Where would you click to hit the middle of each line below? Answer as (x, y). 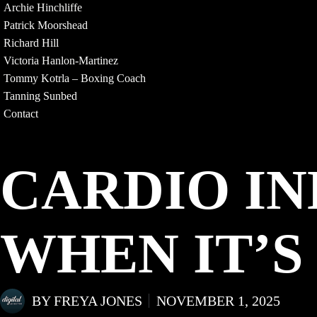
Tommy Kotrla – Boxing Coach (75, 78)
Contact (21, 113)
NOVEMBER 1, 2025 (218, 301)
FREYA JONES (98, 301)
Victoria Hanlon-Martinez (61, 60)
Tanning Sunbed (40, 96)
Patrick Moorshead (46, 25)
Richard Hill (31, 42)
